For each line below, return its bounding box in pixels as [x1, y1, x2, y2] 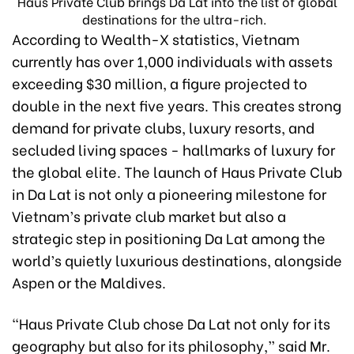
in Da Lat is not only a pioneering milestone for [12, 182, 326, 204]
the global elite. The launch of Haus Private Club [12, 160, 342, 182]
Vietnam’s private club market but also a [12, 204, 286, 226]
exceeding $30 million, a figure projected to [12, 71, 307, 93]
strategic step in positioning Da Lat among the [12, 226, 326, 248]
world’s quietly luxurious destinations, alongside [12, 248, 342, 270]
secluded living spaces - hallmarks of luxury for [12, 137, 335, 160]
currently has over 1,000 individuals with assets [12, 49, 333, 71]
